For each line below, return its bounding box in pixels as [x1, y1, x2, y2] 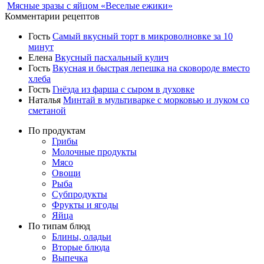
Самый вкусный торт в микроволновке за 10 [52, 31, 233, 41]
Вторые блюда [52, 242, 110, 252]
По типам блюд [28, 220, 90, 231]
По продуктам [28, 125, 85, 136]
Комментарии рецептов [5, 11, 100, 21]
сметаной [28, 105, 66, 115]
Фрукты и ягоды [52, 199, 118, 210]
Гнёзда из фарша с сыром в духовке [52, 84, 194, 94]
